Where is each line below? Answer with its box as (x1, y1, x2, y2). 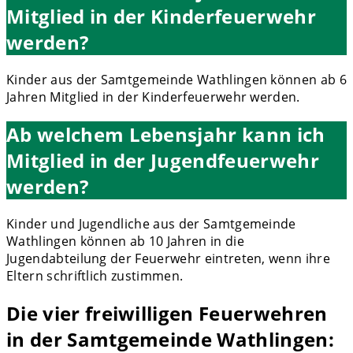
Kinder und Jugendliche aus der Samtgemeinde (6, 214, 296, 232)
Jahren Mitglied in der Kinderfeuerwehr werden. (6, 87, 300, 106)
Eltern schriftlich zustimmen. (6, 266, 184, 284)
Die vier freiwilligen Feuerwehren (6, 299, 328, 326)
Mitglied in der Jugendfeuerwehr (6, 147, 319, 173)
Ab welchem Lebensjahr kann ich (6, 121, 325, 147)
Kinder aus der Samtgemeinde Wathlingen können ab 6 (6, 70, 347, 88)
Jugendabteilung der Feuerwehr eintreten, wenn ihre (6, 249, 331, 267)
